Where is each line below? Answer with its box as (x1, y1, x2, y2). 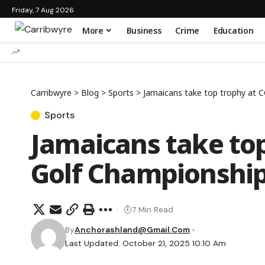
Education (214, 24, 254, 36)
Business (126, 24, 161, 36)
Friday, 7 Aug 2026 (12, 5, 74, 15)
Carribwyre (31, 87, 72, 98)
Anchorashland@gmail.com (75, 224, 190, 235)
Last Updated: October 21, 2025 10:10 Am (65, 238, 227, 248)
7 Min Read (132, 203, 173, 215)
